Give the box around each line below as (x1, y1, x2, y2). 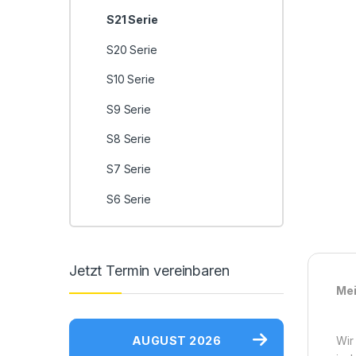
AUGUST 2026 (131, 333, 222, 347)
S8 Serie (106, 132, 151, 146)
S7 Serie (106, 162, 151, 176)
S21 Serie (106, 13, 158, 27)
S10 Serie (106, 72, 155, 87)
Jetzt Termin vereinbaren (69, 261, 230, 279)
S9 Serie (106, 102, 151, 116)
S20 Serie (106, 42, 157, 56)
